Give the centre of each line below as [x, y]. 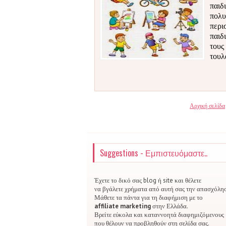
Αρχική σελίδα [207, 106]
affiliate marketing [123, 206]
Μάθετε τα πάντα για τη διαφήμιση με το [149, 197]
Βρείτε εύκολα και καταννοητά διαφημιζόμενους [159, 215]
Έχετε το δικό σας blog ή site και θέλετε [148, 180]
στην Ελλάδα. [169, 206]
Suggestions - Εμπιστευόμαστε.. [154, 153]
